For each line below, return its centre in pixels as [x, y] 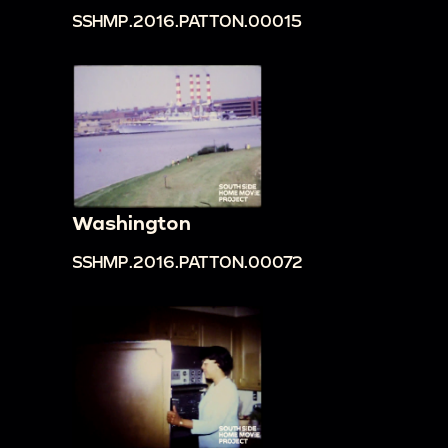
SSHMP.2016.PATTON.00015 [187, 20]
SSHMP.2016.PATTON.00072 [187, 262]
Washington [131, 223]
